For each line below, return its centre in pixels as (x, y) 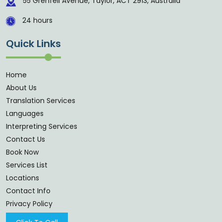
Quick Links (33, 44)
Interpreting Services (42, 127)
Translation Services (41, 101)
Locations (23, 178)
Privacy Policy (29, 204)
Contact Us (26, 139)
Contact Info (28, 191)
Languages (25, 114)
